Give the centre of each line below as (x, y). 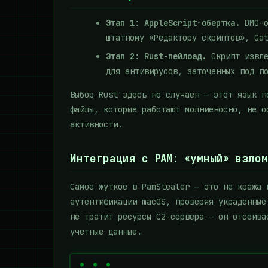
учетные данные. (106, 232)
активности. (96, 124)
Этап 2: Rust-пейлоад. (156, 56)
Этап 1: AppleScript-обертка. (173, 23)
